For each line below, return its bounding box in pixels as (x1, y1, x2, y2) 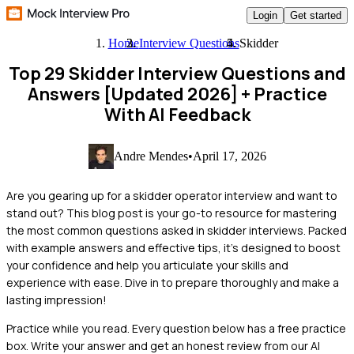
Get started (290, 9, 341, 21)
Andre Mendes (113, 149, 188, 163)
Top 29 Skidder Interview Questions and (8, 62, 346, 85)
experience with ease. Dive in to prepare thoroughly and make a (6, 274, 339, 290)
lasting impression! (6, 292, 107, 307)
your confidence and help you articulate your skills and (6, 257, 288, 273)
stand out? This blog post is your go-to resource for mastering (6, 205, 337, 220)
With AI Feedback (104, 103, 250, 126)
